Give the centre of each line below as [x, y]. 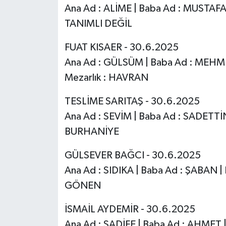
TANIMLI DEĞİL [98, 24]
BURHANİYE [92, 132]
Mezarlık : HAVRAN [106, 78]
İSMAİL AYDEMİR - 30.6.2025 [130, 210]
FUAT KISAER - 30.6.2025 [121, 48]
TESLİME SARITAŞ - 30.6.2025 [132, 102]
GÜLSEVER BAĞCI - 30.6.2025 [132, 156]
